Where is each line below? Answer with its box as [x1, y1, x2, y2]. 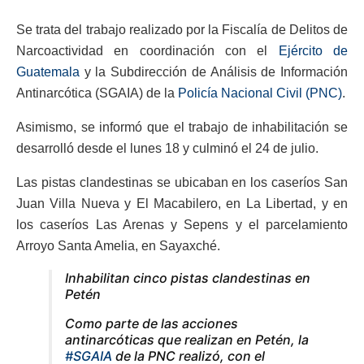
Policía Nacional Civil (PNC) [178, 86, 342, 101]
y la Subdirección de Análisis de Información [80, 65, 348, 80]
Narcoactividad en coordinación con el [16, 44, 279, 58]
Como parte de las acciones [65, 315, 238, 332]
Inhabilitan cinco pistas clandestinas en [65, 270, 310, 287]
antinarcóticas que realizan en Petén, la [65, 331, 309, 349]
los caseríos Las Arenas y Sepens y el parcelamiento [16, 218, 348, 232]
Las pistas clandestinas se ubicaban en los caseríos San [16, 175, 348, 190]
